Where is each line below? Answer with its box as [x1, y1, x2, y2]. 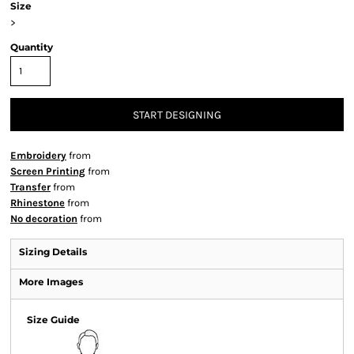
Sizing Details [19, 246, 87, 258]
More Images [19, 276, 83, 288]
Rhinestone [10, 197, 65, 209]
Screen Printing [10, 165, 85, 177]
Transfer [10, 181, 51, 193]
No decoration [10, 213, 77, 224]
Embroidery [10, 149, 66, 161]
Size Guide [27, 314, 80, 326]
